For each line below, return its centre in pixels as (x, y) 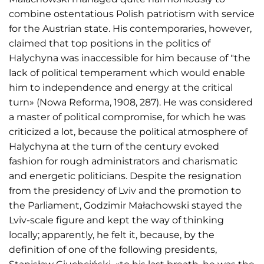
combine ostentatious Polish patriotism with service (132, 14)
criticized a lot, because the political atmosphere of (128, 131)
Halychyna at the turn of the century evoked (114, 146)
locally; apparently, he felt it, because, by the (112, 235)
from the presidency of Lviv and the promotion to (125, 190)
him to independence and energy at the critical (121, 87)
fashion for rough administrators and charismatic (123, 161)
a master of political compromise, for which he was (127, 117)
